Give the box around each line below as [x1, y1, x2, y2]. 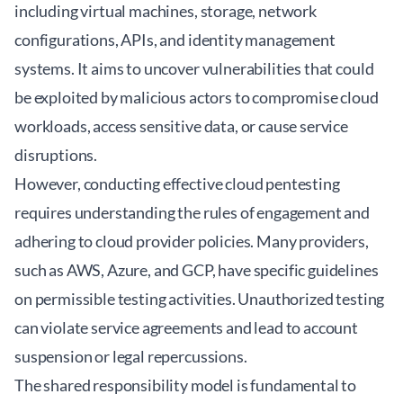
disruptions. [14, 145, 98, 165]
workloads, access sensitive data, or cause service [14, 116, 348, 136]
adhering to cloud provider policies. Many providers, [14, 231, 369, 251]
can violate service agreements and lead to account [14, 318, 358, 337]
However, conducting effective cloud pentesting [14, 174, 340, 193]
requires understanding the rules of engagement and [14, 202, 370, 222]
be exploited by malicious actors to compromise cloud [14, 87, 379, 107]
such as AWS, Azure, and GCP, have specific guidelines [14, 260, 379, 280]
